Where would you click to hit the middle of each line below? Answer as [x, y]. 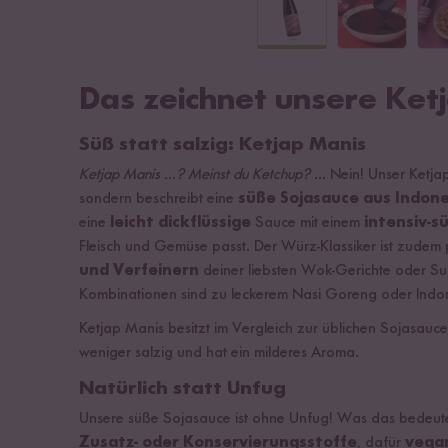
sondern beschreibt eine [158, 199]
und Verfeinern [139, 271]
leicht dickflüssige [180, 223]
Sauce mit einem [307, 223]
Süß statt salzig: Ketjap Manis [222, 145]
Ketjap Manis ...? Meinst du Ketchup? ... [202, 175]
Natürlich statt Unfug [182, 389]
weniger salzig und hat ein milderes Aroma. [219, 353]
